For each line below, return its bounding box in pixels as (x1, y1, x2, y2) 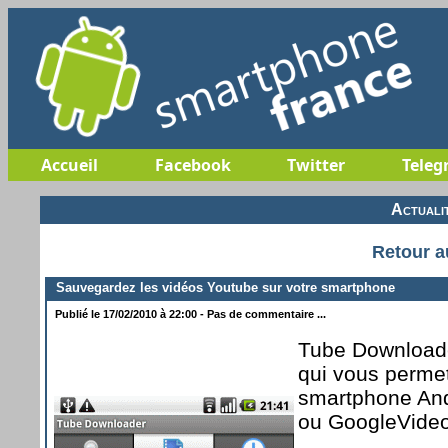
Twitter (286, 154, 345, 176)
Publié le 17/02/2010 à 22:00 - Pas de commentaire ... (52, 307, 326, 320)
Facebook (154, 154, 231, 176)
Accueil (41, 154, 98, 176)
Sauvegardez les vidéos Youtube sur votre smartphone (48, 279, 395, 295)
